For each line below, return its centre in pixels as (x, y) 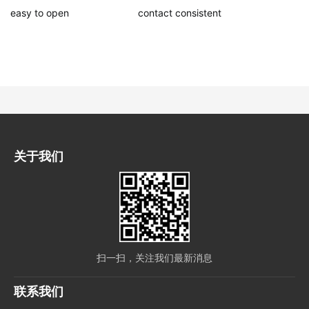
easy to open (40, 13)
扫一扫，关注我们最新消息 (154, 258)
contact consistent (180, 13)
